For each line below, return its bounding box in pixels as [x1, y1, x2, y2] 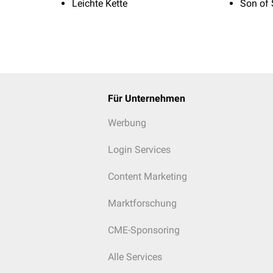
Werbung [107, 117, 146, 129]
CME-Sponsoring [107, 224, 180, 236]
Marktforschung [107, 197, 177, 209]
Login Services [107, 144, 171, 155]
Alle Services [107, 251, 162, 263]
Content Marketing [107, 171, 187, 182]
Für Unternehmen [107, 93, 185, 104]
